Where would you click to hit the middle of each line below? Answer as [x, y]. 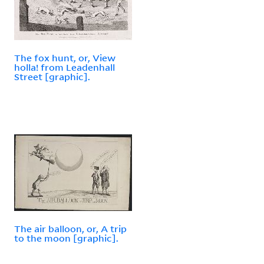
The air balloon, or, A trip [70, 228]
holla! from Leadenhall [65, 67]
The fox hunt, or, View [65, 57]
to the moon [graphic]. [66, 238]
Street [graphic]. [52, 76]
